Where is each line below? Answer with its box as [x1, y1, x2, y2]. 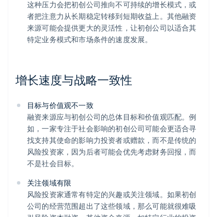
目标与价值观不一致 [27, 100, 93, 110]
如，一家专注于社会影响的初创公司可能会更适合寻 [27, 124, 197, 134]
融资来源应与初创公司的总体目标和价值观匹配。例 [27, 112, 197, 122]
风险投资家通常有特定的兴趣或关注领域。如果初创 [27, 189, 197, 200]
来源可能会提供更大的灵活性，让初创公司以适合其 [27, 23, 197, 33]
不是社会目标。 [27, 158, 79, 169]
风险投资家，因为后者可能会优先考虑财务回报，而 [27, 147, 197, 157]
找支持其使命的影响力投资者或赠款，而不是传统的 [27, 135, 197, 145]
